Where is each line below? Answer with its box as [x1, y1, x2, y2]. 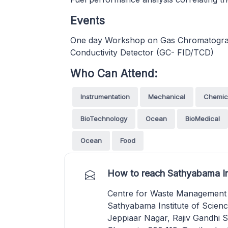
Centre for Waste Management [107, 188, 226, 198]
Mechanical [148, 93, 185, 101]
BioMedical [185, 115, 220, 123]
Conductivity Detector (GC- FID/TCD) [70, 47, 214, 58]
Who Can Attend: [70, 67, 157, 80]
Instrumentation [80, 93, 130, 101]
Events [70, 14, 105, 27]
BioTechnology [80, 115, 127, 123]
